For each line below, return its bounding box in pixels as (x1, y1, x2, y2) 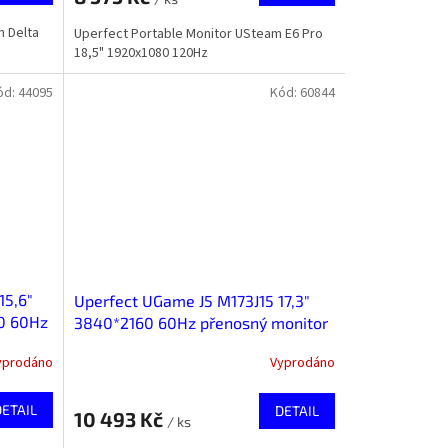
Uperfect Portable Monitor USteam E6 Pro (73, 23, 323, 44)
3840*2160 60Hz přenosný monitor (73, 312, 328, 332)
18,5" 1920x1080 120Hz (73, 42, 208, 63)
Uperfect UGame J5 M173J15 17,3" (73, 290, 310, 310)
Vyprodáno (269, 353, 335, 374)
